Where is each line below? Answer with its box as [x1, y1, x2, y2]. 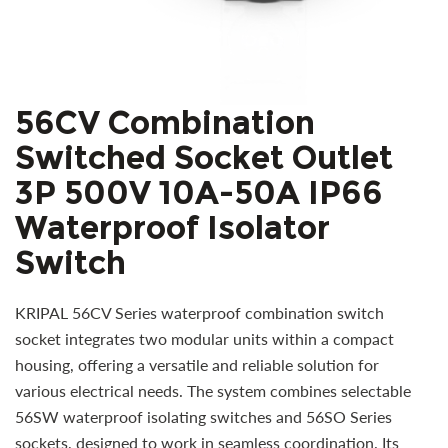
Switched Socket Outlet [15, 138, 393, 178]
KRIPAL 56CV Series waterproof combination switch [15, 303, 384, 323]
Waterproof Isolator [15, 208, 330, 248]
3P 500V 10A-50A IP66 [15, 173, 383, 213]
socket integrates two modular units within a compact [15, 329, 394, 349]
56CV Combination [15, 103, 315, 143]
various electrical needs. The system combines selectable [15, 381, 411, 401]
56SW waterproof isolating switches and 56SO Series [15, 407, 392, 427]
